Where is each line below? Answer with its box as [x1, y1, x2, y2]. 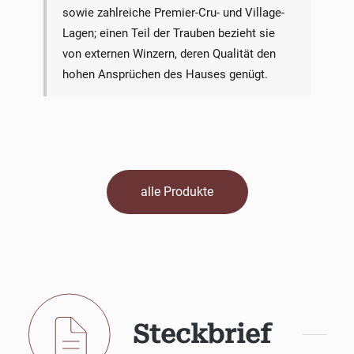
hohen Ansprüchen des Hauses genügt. [62, 66, 268, 81]
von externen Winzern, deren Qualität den [62, 46, 276, 61]
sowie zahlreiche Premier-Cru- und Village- [62, 5, 284, 20]
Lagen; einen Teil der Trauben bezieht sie [62, 25, 275, 40]
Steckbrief [133, 319, 271, 350]
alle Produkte [141, 183, 213, 199]
